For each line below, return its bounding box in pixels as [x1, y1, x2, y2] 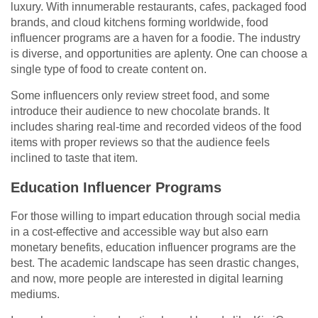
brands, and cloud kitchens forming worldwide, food [11, 16, 268, 29]
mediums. [11, 288, 60, 301]
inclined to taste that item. [11, 152, 138, 165]
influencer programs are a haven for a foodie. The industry [11, 32, 300, 45]
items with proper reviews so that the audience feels [11, 136, 270, 149]
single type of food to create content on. [11, 63, 207, 76]
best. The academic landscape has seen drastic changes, [11, 257, 299, 270]
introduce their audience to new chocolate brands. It [11, 105, 269, 118]
